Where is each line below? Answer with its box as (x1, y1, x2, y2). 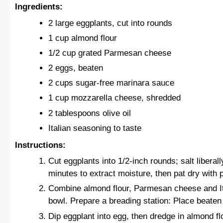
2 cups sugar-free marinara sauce (48, 78, 175, 88)
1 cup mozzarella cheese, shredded (48, 93, 181, 103)
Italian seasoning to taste (48, 123, 142, 133)
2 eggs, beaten (48, 63, 104, 73)
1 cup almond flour (48, 33, 117, 43)
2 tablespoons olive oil (48, 108, 131, 118)
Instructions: (15, 140, 66, 150)
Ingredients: (15, 2, 63, 12)
